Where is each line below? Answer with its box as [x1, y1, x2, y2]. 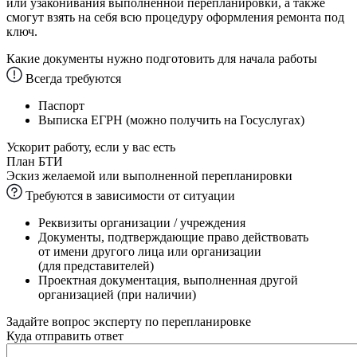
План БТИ [6, 154, 63, 168]
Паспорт [38, 98, 84, 112]
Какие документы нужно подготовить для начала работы [6, 51, 317, 65]
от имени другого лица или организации [38, 244, 261, 258]
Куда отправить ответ [6, 328, 124, 343]
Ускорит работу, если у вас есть [6, 139, 175, 154]
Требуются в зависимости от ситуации [22, 188, 235, 202]
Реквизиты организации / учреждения [38, 215, 245, 229]
